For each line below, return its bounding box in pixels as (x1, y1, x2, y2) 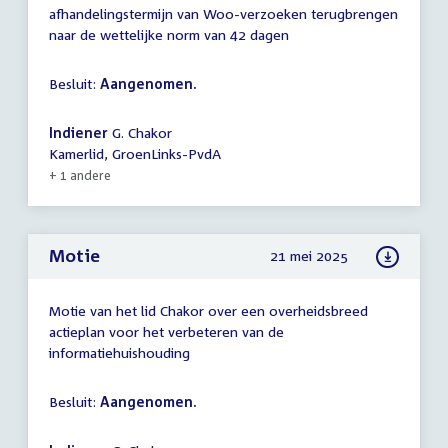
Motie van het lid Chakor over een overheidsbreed (49, 301, 368, 319)
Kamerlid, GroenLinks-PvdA (49, 145, 221, 163)
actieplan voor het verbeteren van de (49, 322, 284, 340)
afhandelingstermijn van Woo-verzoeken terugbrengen (49, 5, 398, 23)
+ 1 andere (49, 168, 111, 184)
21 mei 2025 (270, 246, 349, 264)
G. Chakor (108, 124, 172, 142)
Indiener (49, 124, 108, 142)
